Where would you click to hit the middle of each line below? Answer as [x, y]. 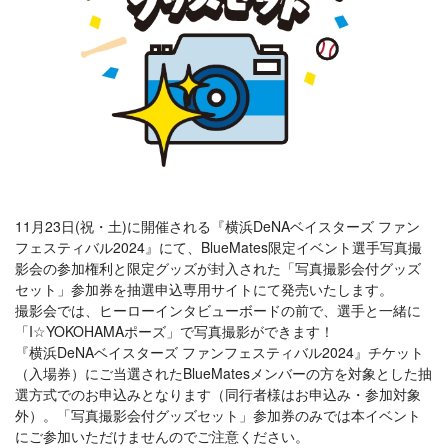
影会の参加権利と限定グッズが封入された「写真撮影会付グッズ [218, 267]
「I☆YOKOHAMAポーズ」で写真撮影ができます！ [174, 330]
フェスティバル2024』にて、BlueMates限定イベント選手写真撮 [218, 246]
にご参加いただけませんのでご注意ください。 [162, 435]
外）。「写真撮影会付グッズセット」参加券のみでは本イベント [218, 414]
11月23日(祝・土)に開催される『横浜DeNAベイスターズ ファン [217, 225]
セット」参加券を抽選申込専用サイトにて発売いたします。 [204, 288]
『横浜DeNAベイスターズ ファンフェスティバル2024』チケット [219, 351]
